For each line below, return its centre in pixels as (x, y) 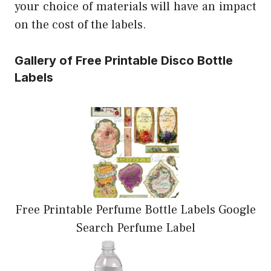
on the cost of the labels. (80, 24)
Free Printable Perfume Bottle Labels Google (135, 210)
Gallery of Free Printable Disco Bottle (124, 60)
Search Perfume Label (135, 228)
